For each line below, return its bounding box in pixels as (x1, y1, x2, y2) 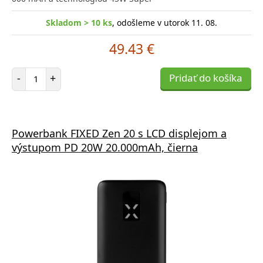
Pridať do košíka (169, 70, 242, 85)
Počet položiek (35, 66, 91, 78)
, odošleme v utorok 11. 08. (112, 16, 217, 28)
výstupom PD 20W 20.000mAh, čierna (12, 140, 198, 154)
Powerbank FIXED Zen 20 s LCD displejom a (12, 126, 227, 140)
